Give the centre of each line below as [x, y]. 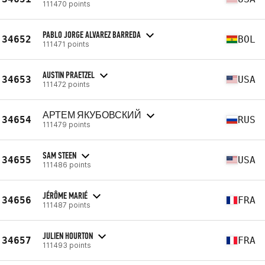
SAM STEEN [59, 155]
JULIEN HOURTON [68, 235]
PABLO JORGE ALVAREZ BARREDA [92, 34]
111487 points [67, 205]
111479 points [67, 124]
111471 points [66, 44]
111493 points [67, 245]
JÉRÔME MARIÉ [65, 195]
